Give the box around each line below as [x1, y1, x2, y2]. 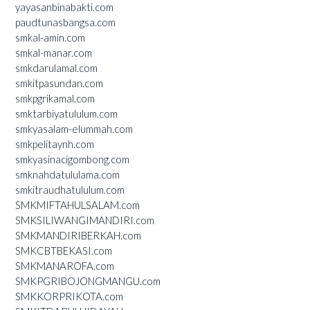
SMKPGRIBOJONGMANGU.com [15, 274, 161, 287]
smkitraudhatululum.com [15, 183, 125, 196]
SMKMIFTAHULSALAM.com [15, 198, 140, 211]
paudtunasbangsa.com [15, 15, 116, 28]
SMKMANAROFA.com [15, 259, 114, 272]
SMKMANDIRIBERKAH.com [15, 228, 141, 241]
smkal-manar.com [15, 46, 92, 59]
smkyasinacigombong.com [15, 152, 129, 165]
